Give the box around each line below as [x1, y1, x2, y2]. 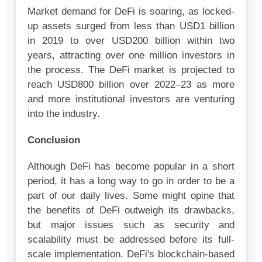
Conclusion [27, 135, 80, 146]
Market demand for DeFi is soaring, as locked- [27, 6, 235, 17]
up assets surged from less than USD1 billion [27, 20, 235, 32]
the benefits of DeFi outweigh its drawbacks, [27, 205, 235, 216]
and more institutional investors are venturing [27, 94, 235, 105]
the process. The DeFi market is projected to [27, 64, 235, 75]
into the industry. [27, 108, 100, 119]
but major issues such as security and [27, 219, 235, 230]
